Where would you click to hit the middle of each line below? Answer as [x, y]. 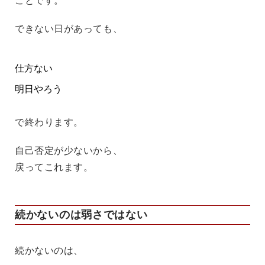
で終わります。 [49, 122]
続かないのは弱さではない [81, 214]
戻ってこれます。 [54, 167]
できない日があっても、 [69, 28]
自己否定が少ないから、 [69, 150]
